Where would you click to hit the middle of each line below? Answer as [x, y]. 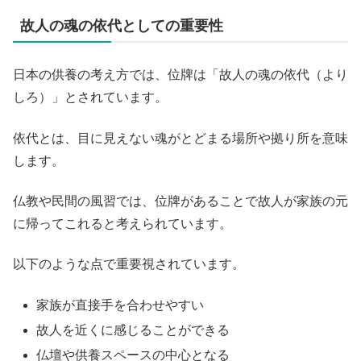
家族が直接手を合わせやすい [120, 305]
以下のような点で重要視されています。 [129, 264]
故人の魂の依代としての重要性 [122, 26]
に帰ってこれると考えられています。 [122, 224]
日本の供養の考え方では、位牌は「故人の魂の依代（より [180, 75]
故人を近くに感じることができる [133, 330]
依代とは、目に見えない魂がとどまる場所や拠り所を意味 [180, 138]
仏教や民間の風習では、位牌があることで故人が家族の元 [180, 201]
